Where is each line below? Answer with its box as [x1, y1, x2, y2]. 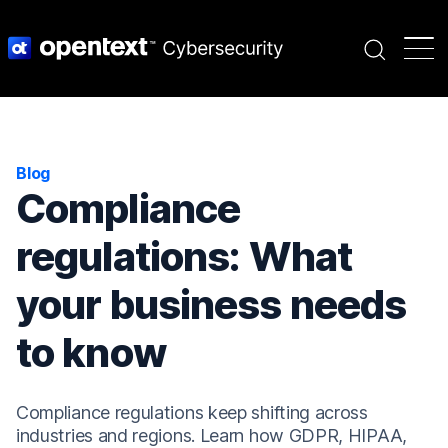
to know [16, 327, 167, 377]
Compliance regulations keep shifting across [16, 401, 368, 423]
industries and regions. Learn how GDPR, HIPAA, [16, 424, 407, 446]
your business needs [16, 279, 407, 329]
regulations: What [16, 231, 353, 281]
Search [385, 37, 437, 57]
